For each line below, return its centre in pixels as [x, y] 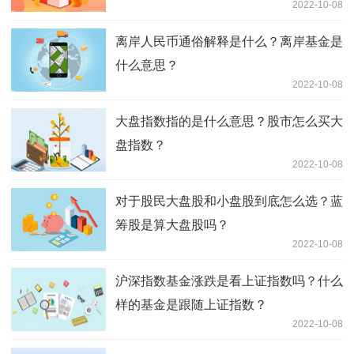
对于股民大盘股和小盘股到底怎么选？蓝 [229, 201]
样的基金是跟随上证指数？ [191, 305]
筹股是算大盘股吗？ [172, 225]
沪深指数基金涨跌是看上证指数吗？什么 [229, 281]
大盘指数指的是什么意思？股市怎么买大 [229, 122]
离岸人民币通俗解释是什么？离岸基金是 [229, 42]
